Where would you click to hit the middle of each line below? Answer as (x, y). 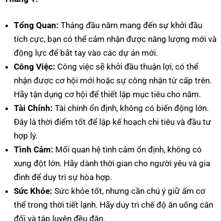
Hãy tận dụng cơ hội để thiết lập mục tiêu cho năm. (107, 94)
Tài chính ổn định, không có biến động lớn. (131, 108)
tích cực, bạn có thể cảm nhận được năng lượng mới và (115, 39)
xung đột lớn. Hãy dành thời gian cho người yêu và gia (112, 164)
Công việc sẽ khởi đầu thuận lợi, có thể (127, 67)
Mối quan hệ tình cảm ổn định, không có (128, 150)
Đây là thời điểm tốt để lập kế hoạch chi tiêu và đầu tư (112, 122)
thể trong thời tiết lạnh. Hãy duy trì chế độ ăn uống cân (113, 205)
